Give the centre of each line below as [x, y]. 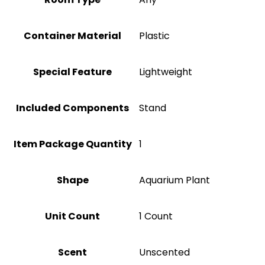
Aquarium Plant [174, 180]
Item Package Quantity [72, 144]
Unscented [164, 252]
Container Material [72, 36]
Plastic [154, 36]
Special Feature [72, 72]
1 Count [156, 216]
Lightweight [166, 72]
